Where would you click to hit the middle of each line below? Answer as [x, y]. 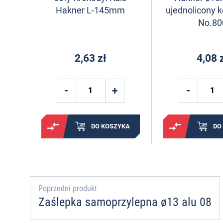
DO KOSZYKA [110, 126]
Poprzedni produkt [68, 189]
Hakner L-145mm [91, 10]
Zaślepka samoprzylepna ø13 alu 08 [125, 202]
